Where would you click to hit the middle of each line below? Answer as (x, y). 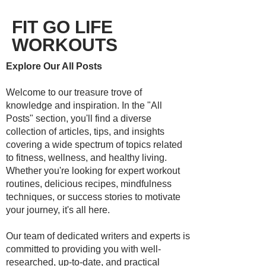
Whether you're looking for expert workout (93, 171)
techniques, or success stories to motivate (93, 197)
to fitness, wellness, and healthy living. (86, 158)
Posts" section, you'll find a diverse (79, 118)
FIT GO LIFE (62, 27)
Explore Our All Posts (54, 66)
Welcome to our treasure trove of (74, 92)
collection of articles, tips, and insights (85, 132)
